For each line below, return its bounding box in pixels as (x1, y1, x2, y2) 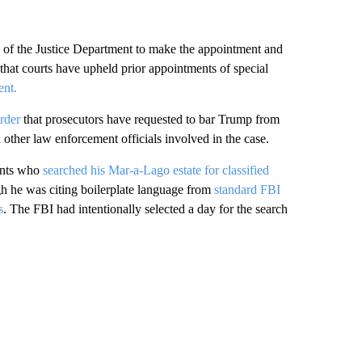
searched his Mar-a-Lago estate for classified (42, 163, 269, 177)
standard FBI (213, 183, 280, 196)
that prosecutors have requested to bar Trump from (19, 112, 280, 126)
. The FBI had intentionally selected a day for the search (2, 202, 288, 216)
